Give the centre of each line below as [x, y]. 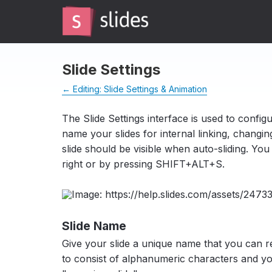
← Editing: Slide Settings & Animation [134, 89]
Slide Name [94, 226]
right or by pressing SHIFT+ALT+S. [143, 164]
